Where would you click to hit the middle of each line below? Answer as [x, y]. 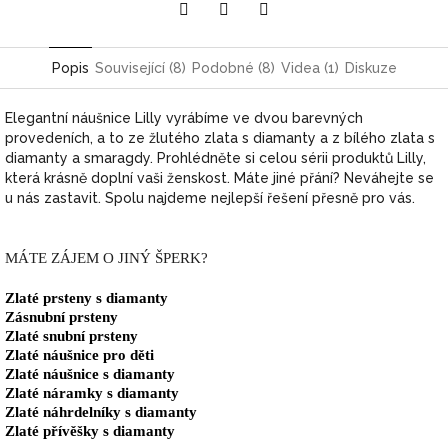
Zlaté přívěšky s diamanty [90, 431]
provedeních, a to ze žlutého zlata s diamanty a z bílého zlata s [220, 138]
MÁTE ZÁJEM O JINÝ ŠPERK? [106, 258]
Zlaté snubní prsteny [71, 336]
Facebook [296, 37]
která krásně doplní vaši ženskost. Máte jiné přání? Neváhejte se [219, 178]
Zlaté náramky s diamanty [92, 393]
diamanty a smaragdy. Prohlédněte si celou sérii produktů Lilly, [215, 158]
